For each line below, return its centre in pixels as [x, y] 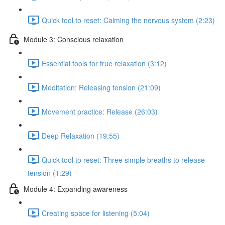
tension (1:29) [50, 173]
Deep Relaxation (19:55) [81, 135]
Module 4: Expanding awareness [76, 189]
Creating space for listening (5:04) [96, 213]
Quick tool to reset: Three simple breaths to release [123, 159]
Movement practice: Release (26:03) [100, 111]
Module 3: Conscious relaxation [74, 39]
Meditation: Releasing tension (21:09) [101, 87]
